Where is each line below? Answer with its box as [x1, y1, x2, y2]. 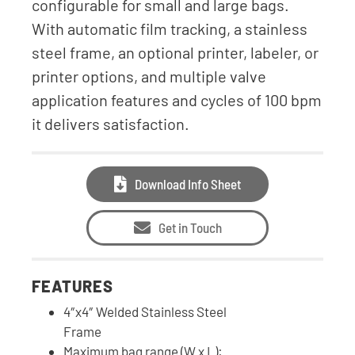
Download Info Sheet [135, 176, 241, 193]
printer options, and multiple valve [32, 67, 266, 86]
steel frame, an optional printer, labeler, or [32, 43, 319, 63]
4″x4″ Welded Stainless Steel [63, 303, 227, 320]
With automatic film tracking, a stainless [32, 19, 307, 39]
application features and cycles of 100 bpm [32, 90, 322, 110]
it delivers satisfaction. [32, 114, 189, 134]
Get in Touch [158, 219, 222, 236]
